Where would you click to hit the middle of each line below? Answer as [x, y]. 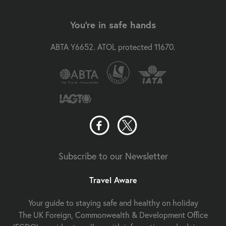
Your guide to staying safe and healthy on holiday [113, 202]
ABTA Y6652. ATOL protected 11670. [113, 47]
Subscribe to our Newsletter [113, 156]
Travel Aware [113, 180]
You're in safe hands [113, 24]
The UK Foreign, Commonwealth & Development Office [113, 214]
